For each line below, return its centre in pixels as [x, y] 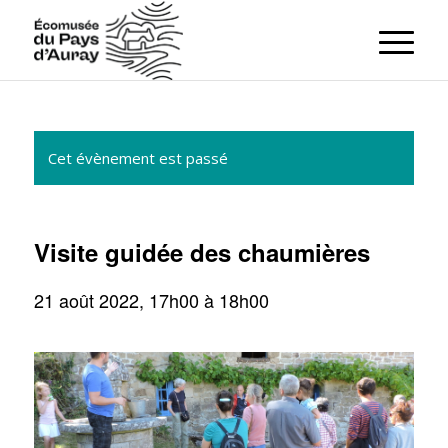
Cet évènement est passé [137, 158]
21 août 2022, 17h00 [116, 300]
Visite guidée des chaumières [201, 252]
